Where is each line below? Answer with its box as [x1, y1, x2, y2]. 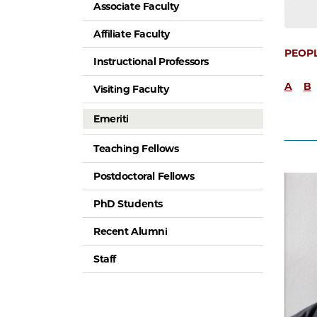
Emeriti [93, 113, 129, 126]
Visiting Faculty [93, 83, 169, 96]
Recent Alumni [93, 225, 168, 238]
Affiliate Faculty [93, 28, 170, 41]
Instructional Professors [93, 55, 209, 69]
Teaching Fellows [93, 142, 179, 156]
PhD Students [93, 197, 163, 211]
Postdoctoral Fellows [93, 170, 195, 183]
